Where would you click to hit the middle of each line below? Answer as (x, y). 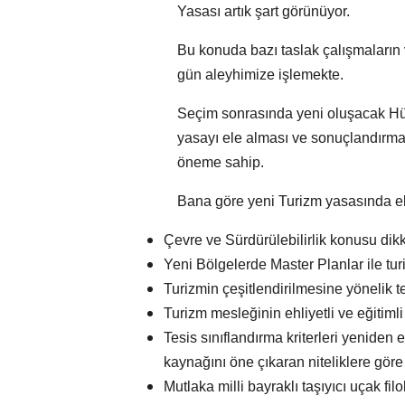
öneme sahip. (221, 163)
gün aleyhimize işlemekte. (261, 75)
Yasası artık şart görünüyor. (264, 12)
